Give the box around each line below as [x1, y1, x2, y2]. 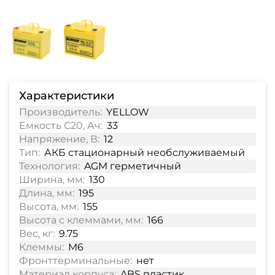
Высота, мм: [19, 200, 79, 212]
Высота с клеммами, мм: [19, 214, 143, 226]
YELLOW [106, 106, 150, 118]
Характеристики [19, 88, 114, 103]
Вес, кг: [19, 227, 55, 239]
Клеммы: [19, 241, 64, 253]
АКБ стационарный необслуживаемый [44, 146, 246, 158]
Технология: [19, 160, 80, 172]
